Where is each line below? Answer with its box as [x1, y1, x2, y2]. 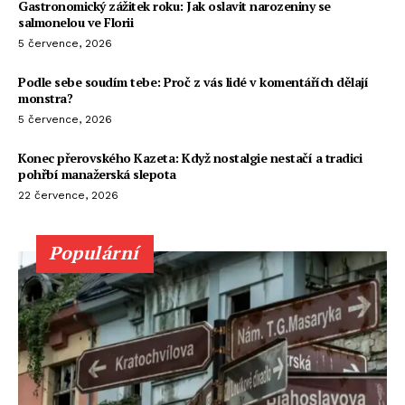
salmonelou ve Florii [18, 13, 133, 31]
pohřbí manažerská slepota [18, 165, 176, 183]
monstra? [18, 89, 72, 107]
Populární [49, 240, 139, 265]
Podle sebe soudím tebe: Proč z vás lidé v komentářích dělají [18, 72, 368, 90]
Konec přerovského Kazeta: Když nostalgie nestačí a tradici [18, 148, 362, 166]
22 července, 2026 [18, 188, 118, 202]
